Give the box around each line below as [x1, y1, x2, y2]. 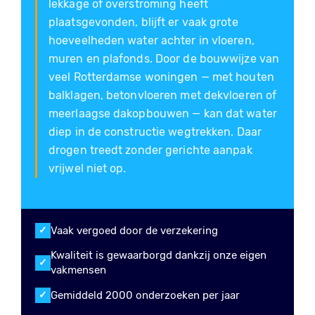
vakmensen [51, 264, 106, 276]
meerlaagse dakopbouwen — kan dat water [49, 107, 277, 120]
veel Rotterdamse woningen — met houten [49, 70, 274, 84]
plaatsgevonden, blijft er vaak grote [49, 15, 238, 29]
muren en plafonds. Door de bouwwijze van [49, 52, 280, 65]
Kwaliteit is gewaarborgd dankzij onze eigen [51, 249, 266, 262]
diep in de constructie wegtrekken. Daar [49, 125, 262, 139]
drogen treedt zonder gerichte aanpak [49, 143, 252, 157]
